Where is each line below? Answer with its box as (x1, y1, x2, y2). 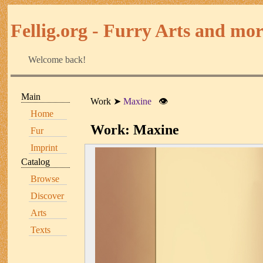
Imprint (31, 142, 58, 153)
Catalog (21, 156, 50, 167)
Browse (31, 173, 59, 184)
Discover (31, 190, 64, 201)
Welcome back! (28, 54, 86, 65)
